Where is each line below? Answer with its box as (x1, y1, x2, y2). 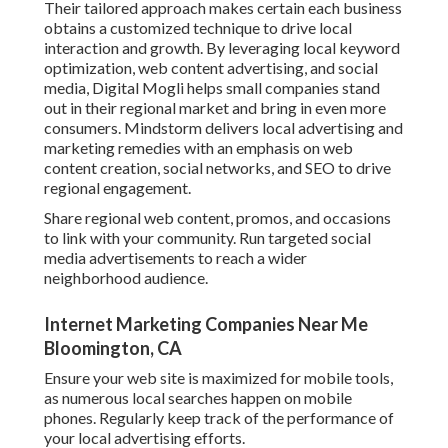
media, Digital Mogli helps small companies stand (44, 78, 380, 98)
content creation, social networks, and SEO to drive (44, 158, 391, 178)
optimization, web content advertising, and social (44, 58, 378, 78)
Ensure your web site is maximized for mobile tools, (44, 368, 393, 388)
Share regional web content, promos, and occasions (44, 208, 391, 228)
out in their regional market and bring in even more (44, 98, 386, 118)
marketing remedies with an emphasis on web (44, 138, 353, 158)
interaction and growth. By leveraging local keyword (44, 38, 400, 58)
